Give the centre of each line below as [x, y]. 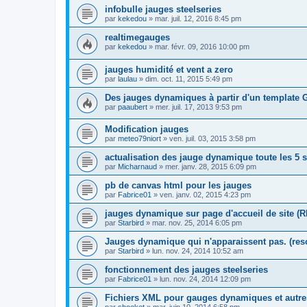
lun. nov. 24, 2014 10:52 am [198, 251]
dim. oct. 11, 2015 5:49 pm [189, 78]
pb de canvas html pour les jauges [178, 186]
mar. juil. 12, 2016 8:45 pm [198, 19]
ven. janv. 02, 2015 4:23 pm [205, 195]
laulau [127, 78]
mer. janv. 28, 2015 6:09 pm [211, 167]
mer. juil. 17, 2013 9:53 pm [199, 107]
